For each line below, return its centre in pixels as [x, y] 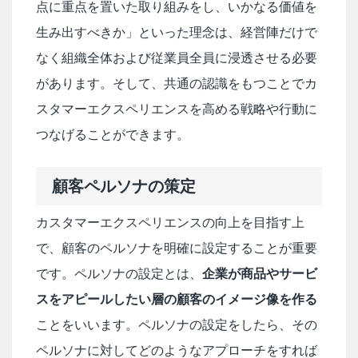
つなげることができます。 [113, 134]
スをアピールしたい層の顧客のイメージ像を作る [177, 299]
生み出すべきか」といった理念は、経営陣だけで [177, 32]
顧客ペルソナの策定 [124, 186]
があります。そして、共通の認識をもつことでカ [177, 83]
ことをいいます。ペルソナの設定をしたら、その [177, 324]
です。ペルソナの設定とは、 [119, 273]
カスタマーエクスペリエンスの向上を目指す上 [170, 222]
